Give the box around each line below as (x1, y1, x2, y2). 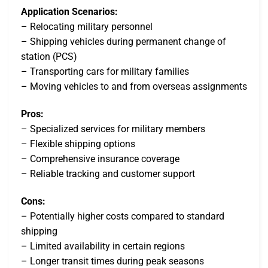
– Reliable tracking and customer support (21, 167, 195, 179)
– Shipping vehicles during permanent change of (21, 36, 226, 48)
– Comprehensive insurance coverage (21, 153, 179, 165)
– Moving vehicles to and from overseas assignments (21, 81, 247, 93)
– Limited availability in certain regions (21, 240, 185, 252)
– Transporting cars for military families (21, 66, 189, 78)
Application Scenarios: (21, 6, 118, 18)
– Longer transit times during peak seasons (21, 255, 204, 267)
